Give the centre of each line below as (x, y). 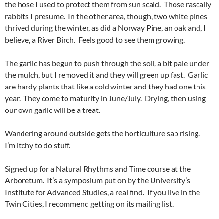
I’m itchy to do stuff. (38, 145)
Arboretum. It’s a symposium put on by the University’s (98, 180)
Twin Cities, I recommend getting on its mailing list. (89, 203)
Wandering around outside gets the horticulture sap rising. (104, 133)
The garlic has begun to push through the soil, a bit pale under (107, 63)
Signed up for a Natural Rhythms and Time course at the (98, 168)
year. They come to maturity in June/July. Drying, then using (105, 98)
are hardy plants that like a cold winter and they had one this (105, 86)
